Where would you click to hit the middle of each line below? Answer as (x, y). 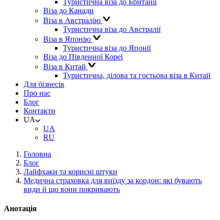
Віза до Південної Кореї (83, 57)
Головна (37, 154)
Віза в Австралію (73, 20)
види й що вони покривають (72, 189)
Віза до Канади (69, 11)
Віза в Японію (68, 39)
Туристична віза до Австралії (112, 29)
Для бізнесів (44, 84)
